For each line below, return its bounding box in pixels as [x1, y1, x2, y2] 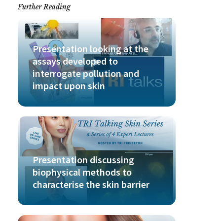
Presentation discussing [32, 153, 134, 166]
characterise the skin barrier [32, 178, 149, 190]
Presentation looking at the [32, 42, 148, 55]
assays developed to [32, 54, 118, 67]
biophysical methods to [32, 165, 132, 178]
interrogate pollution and [32, 67, 139, 79]
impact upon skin [32, 79, 105, 92]
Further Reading [17, 2, 71, 11]
